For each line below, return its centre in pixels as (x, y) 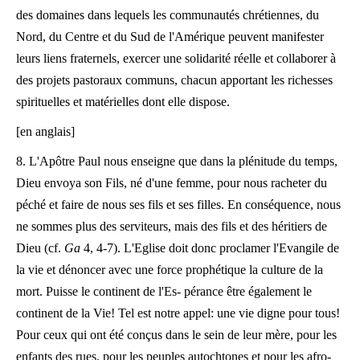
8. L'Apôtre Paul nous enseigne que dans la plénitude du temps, (177, 161)
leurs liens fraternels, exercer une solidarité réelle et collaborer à (176, 58)
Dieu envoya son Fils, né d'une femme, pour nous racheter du (172, 183)
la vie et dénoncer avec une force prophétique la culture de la (170, 270)
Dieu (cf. (40, 248)
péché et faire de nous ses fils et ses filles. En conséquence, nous (178, 205)
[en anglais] (45, 131)
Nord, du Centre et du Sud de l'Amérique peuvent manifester (170, 37)
